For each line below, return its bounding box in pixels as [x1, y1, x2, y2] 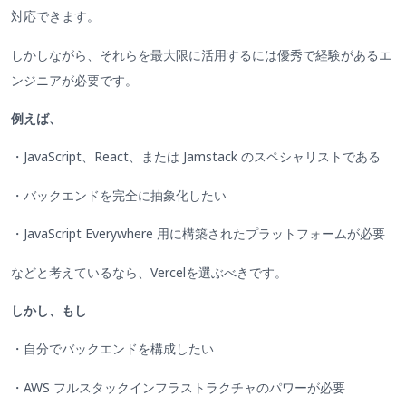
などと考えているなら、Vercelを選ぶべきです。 [11, 263, 287, 281]
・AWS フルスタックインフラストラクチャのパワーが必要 [11, 378, 345, 396]
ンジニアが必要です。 [11, 71, 138, 89]
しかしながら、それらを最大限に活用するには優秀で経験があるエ [11, 45, 391, 63]
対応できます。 [11, 7, 100, 25]
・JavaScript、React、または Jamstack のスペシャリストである [11, 148, 381, 166]
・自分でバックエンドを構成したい [11, 340, 214, 358]
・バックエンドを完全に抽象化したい [11, 186, 227, 204]
